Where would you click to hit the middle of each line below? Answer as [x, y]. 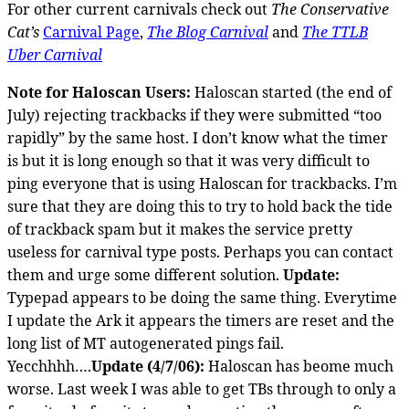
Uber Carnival [55, 54]
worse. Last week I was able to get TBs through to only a [202, 388]
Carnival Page [91, 31]
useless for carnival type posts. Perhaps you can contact [200, 252]
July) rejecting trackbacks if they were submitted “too [194, 115]
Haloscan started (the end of [291, 92]
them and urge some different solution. [145, 274]
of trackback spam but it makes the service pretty [180, 229]
